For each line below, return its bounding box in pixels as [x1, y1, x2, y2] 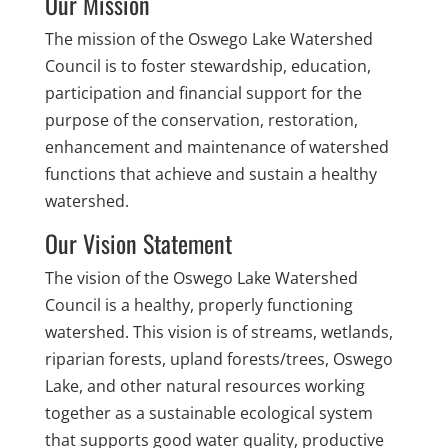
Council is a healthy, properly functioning [44, 294, 353, 316]
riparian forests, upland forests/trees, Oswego [44, 348, 393, 370]
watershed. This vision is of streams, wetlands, [44, 321, 393, 343]
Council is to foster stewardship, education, [44, 55, 371, 77]
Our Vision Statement [44, 225, 232, 261]
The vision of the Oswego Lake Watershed [44, 267, 358, 289]
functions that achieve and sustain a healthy [44, 163, 377, 185]
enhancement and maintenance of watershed [44, 136, 389, 158]
